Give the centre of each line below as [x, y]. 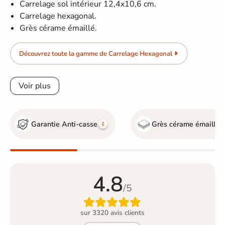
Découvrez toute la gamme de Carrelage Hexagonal [95, 53]
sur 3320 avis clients [112, 212]
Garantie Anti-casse [65, 124]
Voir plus [35, 86]
